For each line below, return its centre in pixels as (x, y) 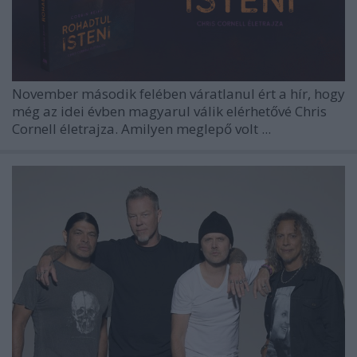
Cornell (36, 129)
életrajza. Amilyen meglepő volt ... (165, 129)
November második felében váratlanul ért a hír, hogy (178, 94)
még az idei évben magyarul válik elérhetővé (153, 112)
